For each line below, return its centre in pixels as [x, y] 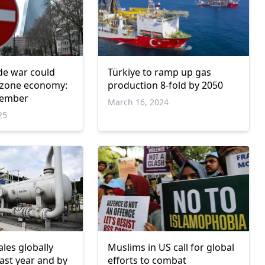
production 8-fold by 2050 [165, 85]
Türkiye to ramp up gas [159, 72]
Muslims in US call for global [171, 247]
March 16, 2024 [138, 102]
